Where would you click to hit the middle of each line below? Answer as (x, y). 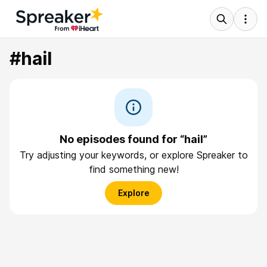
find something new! (133, 169)
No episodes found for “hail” (133, 139)
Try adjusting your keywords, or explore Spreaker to (133, 155)
